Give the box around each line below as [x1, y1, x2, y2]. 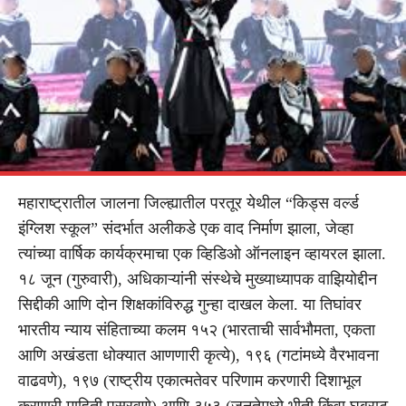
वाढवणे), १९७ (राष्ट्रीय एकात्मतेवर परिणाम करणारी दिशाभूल [18, 371, 362, 390]
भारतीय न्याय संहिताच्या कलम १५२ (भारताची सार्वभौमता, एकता [18, 320, 375, 339]
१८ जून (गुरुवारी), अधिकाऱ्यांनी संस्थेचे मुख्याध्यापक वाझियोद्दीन [18, 269, 377, 288]
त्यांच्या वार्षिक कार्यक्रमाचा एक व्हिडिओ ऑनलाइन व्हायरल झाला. [18, 244, 386, 263]
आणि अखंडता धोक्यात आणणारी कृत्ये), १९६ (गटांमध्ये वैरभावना [18, 345, 379, 364]
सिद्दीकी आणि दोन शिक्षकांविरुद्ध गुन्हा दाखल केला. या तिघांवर [18, 295, 362, 314]
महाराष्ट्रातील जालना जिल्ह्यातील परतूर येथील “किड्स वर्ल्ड [18, 193, 359, 212]
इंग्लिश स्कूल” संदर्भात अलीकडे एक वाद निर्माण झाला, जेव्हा [18, 218, 353, 237]
